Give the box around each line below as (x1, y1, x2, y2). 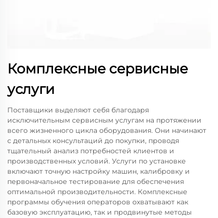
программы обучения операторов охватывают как (7, 197, 188, 206)
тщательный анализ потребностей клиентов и (7, 146, 174, 155)
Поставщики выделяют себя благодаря (7, 105, 149, 114)
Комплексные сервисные (7, 60, 188, 77)
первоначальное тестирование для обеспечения (7, 177, 184, 186)
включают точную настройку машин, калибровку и (7, 166, 190, 176)
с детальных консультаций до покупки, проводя (7, 136, 179, 145)
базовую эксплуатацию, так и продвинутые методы (7, 207, 192, 217)
